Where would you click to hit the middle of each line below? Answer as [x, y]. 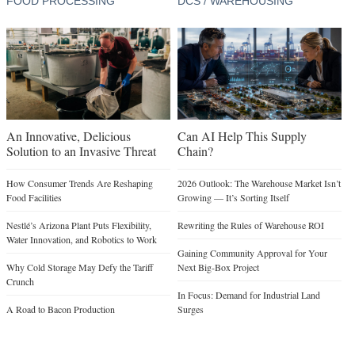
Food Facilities [34, 198]
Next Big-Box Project [218, 267]
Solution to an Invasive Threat [81, 151]
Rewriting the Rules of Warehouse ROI [250, 225]
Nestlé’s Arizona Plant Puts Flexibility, [79, 225]
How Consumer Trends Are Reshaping [80, 183]
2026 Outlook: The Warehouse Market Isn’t [259, 183]
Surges [190, 309]
